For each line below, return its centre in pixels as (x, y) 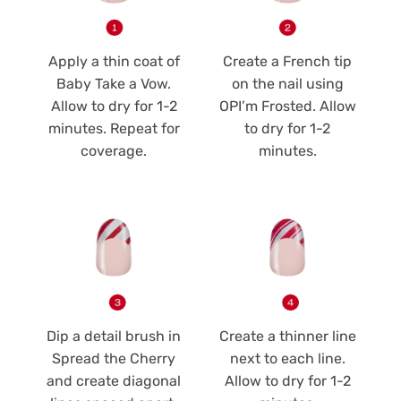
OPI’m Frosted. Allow (287, 107)
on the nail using (287, 84)
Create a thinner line (287, 337)
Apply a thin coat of (114, 62)
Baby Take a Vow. (114, 84)
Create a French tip (287, 62)
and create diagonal (114, 381)
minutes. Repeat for (114, 129)
